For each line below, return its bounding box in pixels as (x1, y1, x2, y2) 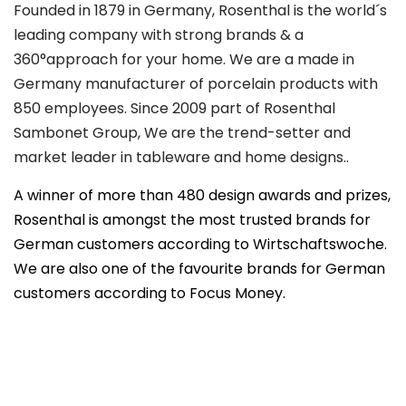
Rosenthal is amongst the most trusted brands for (14, 208, 371, 230)
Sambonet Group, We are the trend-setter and (14, 121, 351, 143)
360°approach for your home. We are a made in (14, 48, 354, 70)
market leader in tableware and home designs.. (14, 146, 349, 168)
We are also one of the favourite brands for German (14, 257, 385, 279)
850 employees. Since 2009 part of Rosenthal (14, 97, 335, 119)
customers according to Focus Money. (14, 282, 285, 304)
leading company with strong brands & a (14, 24, 304, 45)
